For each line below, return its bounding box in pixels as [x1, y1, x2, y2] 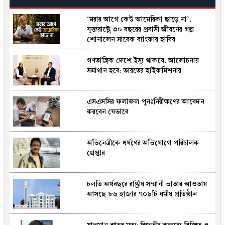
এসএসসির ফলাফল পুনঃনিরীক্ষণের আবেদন [86, 96, 204, 107]
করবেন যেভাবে [86, 106, 129, 117]
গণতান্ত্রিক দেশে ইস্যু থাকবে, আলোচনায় [86, 55, 199, 66]
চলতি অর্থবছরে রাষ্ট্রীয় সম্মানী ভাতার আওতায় [86, 179, 207, 189]
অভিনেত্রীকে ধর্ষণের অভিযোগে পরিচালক [86, 138, 199, 148]
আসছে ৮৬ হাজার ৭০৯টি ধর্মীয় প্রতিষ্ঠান [86, 189, 197, 199]
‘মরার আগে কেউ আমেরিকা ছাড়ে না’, [86, 14, 191, 25]
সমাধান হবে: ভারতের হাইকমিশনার [86, 65, 181, 76]
